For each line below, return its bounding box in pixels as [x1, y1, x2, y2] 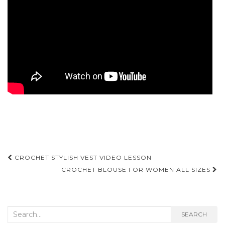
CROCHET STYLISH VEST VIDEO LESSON [13, 153, 152, 161]
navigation [7, 165, 82, 182]
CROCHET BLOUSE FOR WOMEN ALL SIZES [61, 165, 212, 173]
